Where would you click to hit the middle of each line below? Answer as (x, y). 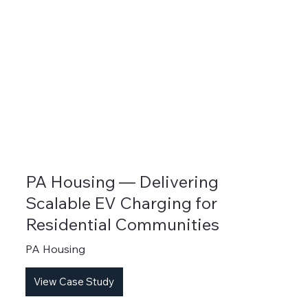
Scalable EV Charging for (121, 202)
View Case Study (74, 282)
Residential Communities (122, 224)
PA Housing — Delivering (122, 181)
